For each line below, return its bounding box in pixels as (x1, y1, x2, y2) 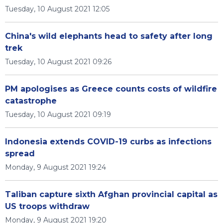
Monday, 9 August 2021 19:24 (5, 163, 106, 172)
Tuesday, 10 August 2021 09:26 (5, 57, 111, 66)
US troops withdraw (5, 202, 90, 211)
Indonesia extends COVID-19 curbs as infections (5, 137, 212, 146)
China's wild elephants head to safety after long (5, 31, 213, 41)
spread (5, 149, 35, 158)
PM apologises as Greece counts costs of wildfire (5, 84, 217, 94)
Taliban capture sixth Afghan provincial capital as (5, 190, 218, 199)
